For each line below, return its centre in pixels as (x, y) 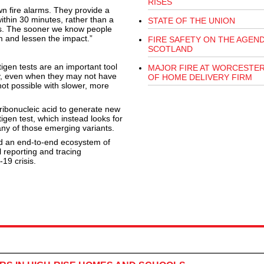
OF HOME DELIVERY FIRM (200, 77)
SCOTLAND (170, 49)
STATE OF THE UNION (191, 21)
